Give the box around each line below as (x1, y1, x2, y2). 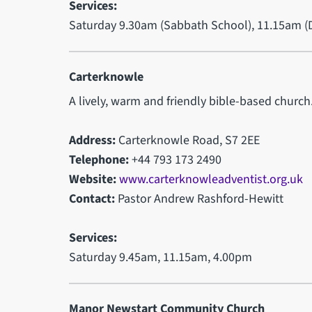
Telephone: (68, 150, 129, 169)
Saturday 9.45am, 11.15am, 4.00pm (68, 248, 252, 266)
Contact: (68, 189, 115, 208)
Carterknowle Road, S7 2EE (115, 131, 260, 149)
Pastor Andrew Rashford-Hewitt (114, 189, 283, 208)
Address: (68, 131, 116, 149)
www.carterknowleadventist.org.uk (118, 170, 303, 188)
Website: (68, 170, 116, 188)
